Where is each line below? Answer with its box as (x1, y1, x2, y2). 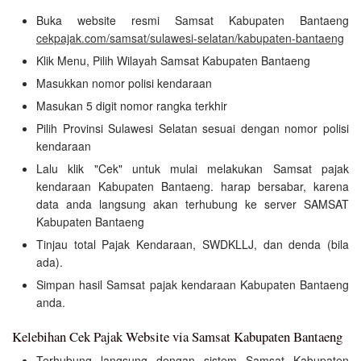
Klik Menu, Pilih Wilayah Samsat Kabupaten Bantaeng (36, 52, 310, 69)
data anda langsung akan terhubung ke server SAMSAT (36, 196, 349, 213)
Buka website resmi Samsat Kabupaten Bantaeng (36, 12, 349, 29)
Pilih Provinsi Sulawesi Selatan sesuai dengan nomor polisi (36, 120, 349, 137)
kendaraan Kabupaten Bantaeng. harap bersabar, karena (36, 178, 349, 195)
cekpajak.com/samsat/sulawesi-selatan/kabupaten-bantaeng (36, 30, 344, 47)
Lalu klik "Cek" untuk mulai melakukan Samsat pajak (36, 160, 349, 177)
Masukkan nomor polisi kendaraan (36, 75, 212, 92)
